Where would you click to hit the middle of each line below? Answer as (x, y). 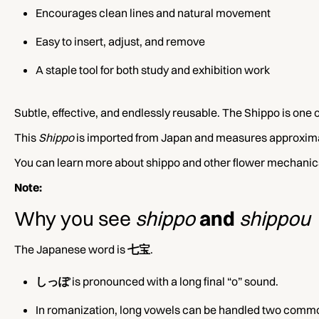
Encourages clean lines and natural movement (153, 13)
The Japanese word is (71, 250)
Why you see (75, 219)
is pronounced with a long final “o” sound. (174, 282)
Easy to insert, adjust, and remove (120, 42)
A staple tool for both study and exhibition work (153, 70)
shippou (275, 219)
